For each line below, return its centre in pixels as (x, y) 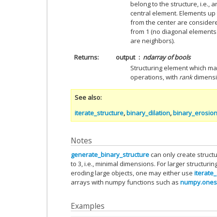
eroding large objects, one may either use (132, 173)
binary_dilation (148, 113)
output (125, 57)
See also (87, 97)
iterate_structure (99, 113)
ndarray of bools (167, 57)
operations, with (155, 77)
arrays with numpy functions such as (125, 182)
